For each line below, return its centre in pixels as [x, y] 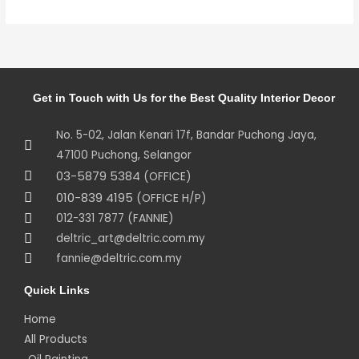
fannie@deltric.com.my [119, 258]
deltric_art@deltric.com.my [131, 238]
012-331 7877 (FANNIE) [115, 218]
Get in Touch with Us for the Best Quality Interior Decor [184, 98]
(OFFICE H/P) [172, 198]
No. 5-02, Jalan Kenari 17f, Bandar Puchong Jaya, [187, 135]
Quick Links [57, 290]
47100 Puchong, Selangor [124, 155]
